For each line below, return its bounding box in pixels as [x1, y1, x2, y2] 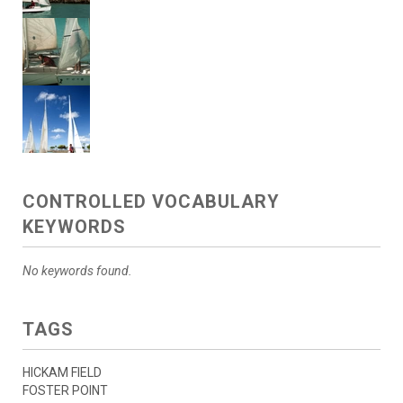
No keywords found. [22, 264, 132, 279]
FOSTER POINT [22, 383, 108, 399]
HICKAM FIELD [22, 365, 102, 381]
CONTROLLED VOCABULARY [22, 191, 280, 213]
